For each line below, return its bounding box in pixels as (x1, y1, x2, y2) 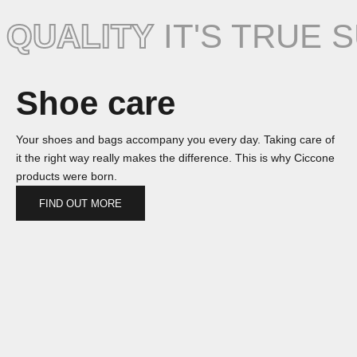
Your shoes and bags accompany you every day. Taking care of (16, 133, 335, 147)
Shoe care (16, 84, 175, 123)
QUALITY (6, 17, 155, 55)
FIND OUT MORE (39, 197, 122, 210)
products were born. (16, 170, 117, 183)
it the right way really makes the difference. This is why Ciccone (16, 151, 335, 165)
